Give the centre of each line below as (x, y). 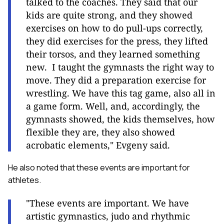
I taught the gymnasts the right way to (133, 67)
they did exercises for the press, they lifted (117, 41)
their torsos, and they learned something (113, 54)
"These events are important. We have (107, 203)
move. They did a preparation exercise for (116, 80)
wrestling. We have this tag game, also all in (121, 93)
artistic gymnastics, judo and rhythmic (108, 216)
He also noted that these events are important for (99, 168)
